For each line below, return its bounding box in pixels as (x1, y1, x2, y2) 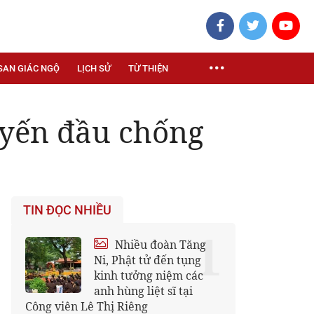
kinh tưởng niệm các (94, 268, 203, 283)
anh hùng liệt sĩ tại (94, 283, 193, 299)
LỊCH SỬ (77, 63, 111, 74)
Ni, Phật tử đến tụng (94, 252, 201, 268)
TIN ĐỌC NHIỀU (23, 203, 111, 218)
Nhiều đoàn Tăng (112, 237, 206, 252)
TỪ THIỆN (128, 63, 168, 74)
